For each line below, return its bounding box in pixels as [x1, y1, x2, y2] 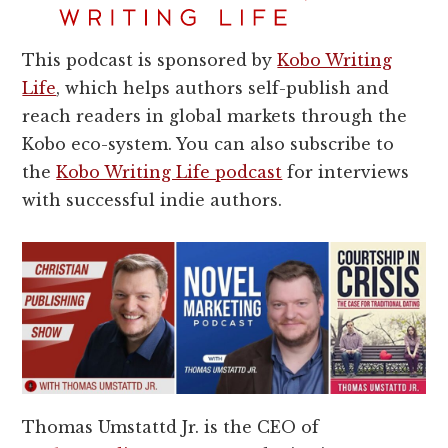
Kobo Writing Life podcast [56, 161, 283, 182]
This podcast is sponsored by [22, 49, 278, 70]
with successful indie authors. [22, 189, 288, 210]
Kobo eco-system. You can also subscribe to [22, 133, 395, 154]
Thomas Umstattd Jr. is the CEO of [22, 416, 320, 437]
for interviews [282, 161, 410, 182]
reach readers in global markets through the [22, 105, 408, 126]
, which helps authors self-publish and [56, 77, 390, 98]
